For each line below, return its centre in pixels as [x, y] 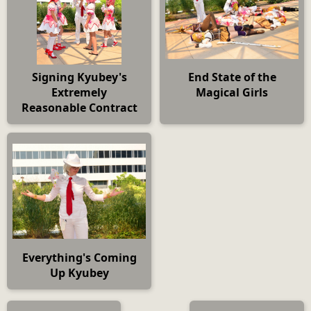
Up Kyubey [79, 272]
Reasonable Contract [79, 108]
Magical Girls [232, 93]
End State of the [232, 77]
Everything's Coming [79, 257]
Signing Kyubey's [79, 77]
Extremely [79, 93]
